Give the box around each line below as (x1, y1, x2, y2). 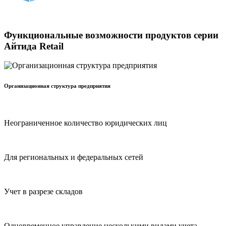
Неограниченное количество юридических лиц (4, 119, 167, 128)
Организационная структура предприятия (4, 83, 110, 89)
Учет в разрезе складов (4, 187, 83, 196)
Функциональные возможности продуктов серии (4, 29, 218, 40)
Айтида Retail (4, 40, 64, 51)
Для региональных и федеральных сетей (4, 153, 143, 162)
